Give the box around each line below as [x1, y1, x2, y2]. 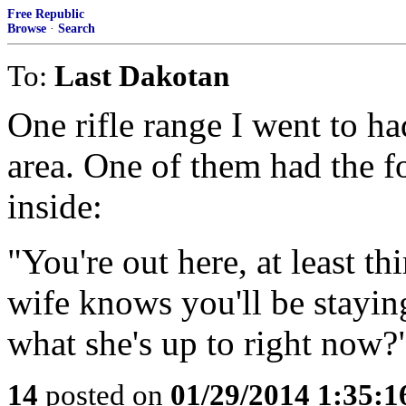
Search [58, 22, 95, 35]
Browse [7, 22, 46, 35]
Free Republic [7, 7, 84, 21]
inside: [7, 187, 102, 226]
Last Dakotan [54, 59, 229, 92]
